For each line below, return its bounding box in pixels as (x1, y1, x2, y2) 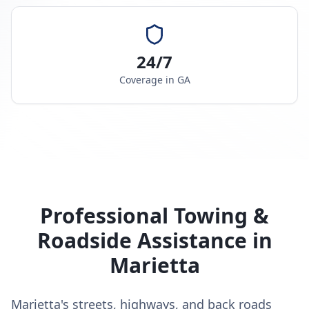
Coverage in (119, 73, 177, 86)
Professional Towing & (40, 201, 269, 230)
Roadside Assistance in (37, 226, 272, 255)
